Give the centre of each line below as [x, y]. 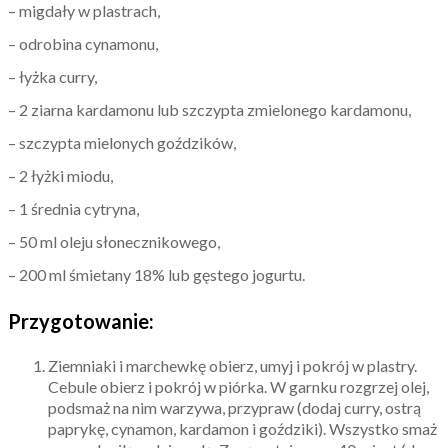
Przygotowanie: [81, 320]
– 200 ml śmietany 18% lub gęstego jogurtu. [156, 274]
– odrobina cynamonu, [83, 43]
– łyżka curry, [52, 76]
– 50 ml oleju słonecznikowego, [114, 241]
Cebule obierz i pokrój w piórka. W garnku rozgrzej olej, [238, 386]
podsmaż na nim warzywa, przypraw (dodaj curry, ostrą [234, 407]
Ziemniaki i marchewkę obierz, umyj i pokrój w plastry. [232, 365]
